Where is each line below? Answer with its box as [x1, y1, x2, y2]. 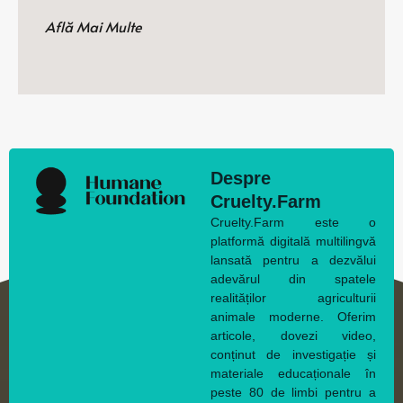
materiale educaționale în [210, 366, 376, 381]
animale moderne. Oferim [210, 309, 376, 324]
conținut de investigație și [210, 347, 376, 362]
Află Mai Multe [45, 15, 142, 36]
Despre [210, 168, 271, 188]
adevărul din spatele [210, 272, 376, 286]
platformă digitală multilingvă [210, 234, 376, 248]
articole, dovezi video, [210, 328, 376, 343]
